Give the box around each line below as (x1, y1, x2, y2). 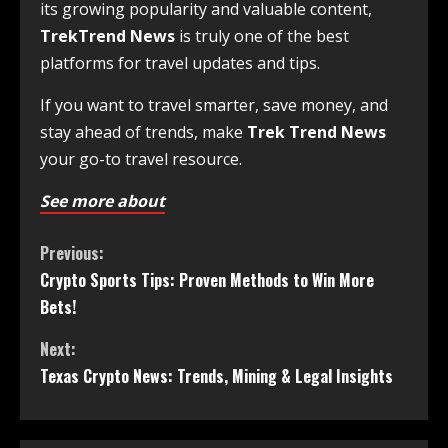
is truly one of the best (175, 25, 349, 48)
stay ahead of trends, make (40, 121, 247, 144)
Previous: (40, 241, 104, 266)
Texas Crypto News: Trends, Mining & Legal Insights (40, 364, 393, 389)
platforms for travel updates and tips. (40, 52, 320, 75)
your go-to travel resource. (40, 148, 242, 171)
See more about (40, 190, 165, 213)
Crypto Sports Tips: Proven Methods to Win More (40, 268, 374, 293)
